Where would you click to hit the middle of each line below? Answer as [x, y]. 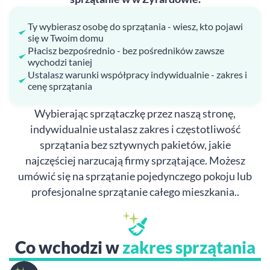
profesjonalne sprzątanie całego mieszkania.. [135, 192]
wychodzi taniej [60, 62]
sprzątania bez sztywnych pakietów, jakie [135, 145]
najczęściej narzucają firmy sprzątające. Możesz [135, 160]
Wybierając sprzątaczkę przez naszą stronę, [135, 113]
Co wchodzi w [68, 247]
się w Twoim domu [66, 38]
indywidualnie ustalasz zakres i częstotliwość [135, 129]
